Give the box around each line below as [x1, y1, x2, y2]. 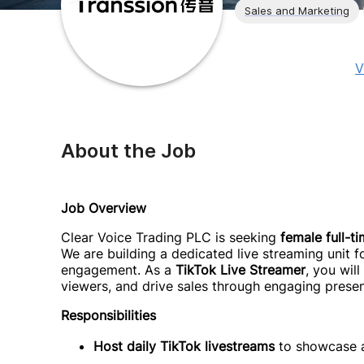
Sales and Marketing [245, 3, 349, 17]
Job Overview [61, 200, 146, 216]
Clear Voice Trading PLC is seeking [61, 229, 280, 245]
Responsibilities [61, 307, 156, 323]
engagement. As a [61, 262, 175, 278]
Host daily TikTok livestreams [93, 338, 275, 354]
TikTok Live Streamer [175, 262, 305, 278]
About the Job [61, 139, 196, 162]
